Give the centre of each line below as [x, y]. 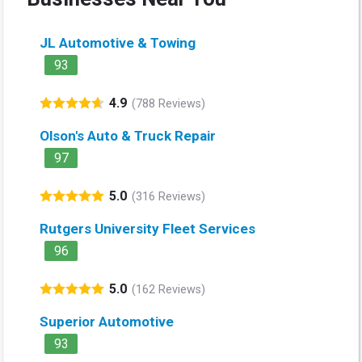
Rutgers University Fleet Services [147, 229]
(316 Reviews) [168, 196]
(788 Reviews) [168, 103]
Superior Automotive [107, 322]
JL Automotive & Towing [118, 43]
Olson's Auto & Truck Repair [128, 136]
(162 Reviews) [168, 289]
